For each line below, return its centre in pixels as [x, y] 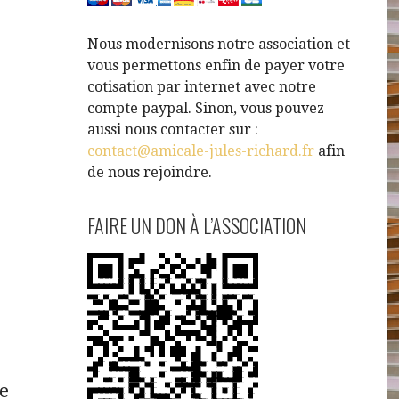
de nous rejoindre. [150, 172]
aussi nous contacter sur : [173, 130]
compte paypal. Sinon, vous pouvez [206, 108]
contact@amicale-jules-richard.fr [201, 151]
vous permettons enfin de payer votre [216, 65]
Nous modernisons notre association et [219, 44]
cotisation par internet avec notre [202, 87]
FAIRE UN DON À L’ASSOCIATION [197, 225]
